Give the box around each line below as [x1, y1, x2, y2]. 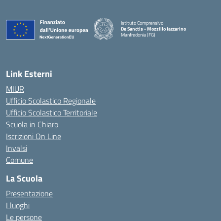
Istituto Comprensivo [121, 19, 163, 27]
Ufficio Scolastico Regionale [6, 95, 96, 107]
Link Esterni [6, 67, 52, 80]
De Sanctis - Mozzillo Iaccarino [121, 25, 186, 33]
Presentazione [6, 187, 53, 199]
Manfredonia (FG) [121, 31, 155, 38]
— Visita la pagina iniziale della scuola [120, 36, 196, 44]
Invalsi [6, 142, 27, 154]
